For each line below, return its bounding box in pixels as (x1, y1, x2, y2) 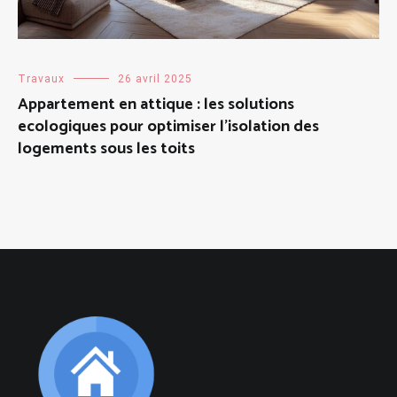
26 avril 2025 (118, 73, 192, 86)
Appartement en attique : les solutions (18, 91, 294, 119)
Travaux (18, 73, 65, 86)
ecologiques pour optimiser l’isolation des (18, 113, 319, 141)
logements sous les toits (18, 136, 195, 163)
